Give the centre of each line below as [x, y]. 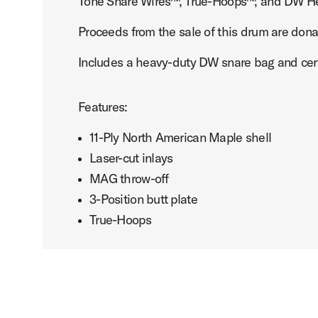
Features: [103, 107]
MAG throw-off [129, 179]
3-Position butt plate [143, 199]
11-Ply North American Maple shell [181, 137]
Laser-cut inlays [131, 158]
